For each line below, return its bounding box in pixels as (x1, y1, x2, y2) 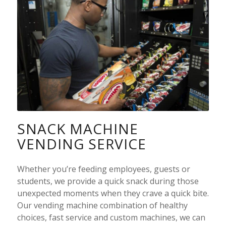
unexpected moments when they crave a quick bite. (17, 188, 209, 199)
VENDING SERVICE (17, 134, 146, 153)
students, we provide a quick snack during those (17, 176, 199, 187)
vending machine (33, 200, 98, 211)
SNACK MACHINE (17, 119, 138, 138)
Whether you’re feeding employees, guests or (17, 163, 190, 175)
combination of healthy (97, 200, 188, 211)
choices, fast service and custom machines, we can (17, 212, 205, 223)
